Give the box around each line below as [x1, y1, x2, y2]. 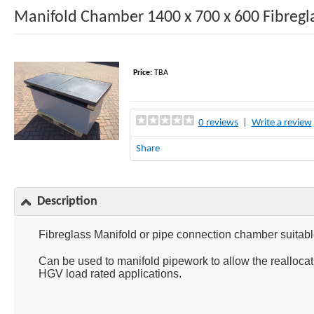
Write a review [251, 117, 312, 128]
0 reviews [198, 117, 238, 128]
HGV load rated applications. [39, 266, 182, 280]
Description [36, 194, 97, 208]
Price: [132, 68, 152, 77]
